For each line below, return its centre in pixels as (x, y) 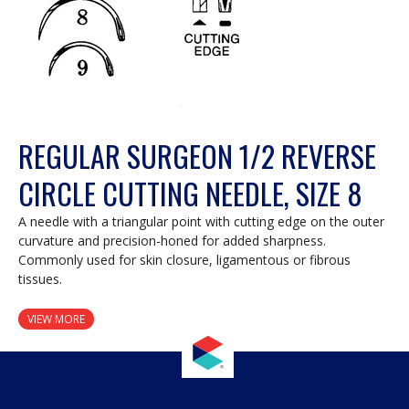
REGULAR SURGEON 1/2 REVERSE (197, 155)
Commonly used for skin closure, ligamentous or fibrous (184, 259)
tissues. (40, 278)
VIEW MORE (56, 319)
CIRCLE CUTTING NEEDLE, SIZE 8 (190, 193)
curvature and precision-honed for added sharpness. (172, 240)
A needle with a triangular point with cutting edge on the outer (201, 221)
